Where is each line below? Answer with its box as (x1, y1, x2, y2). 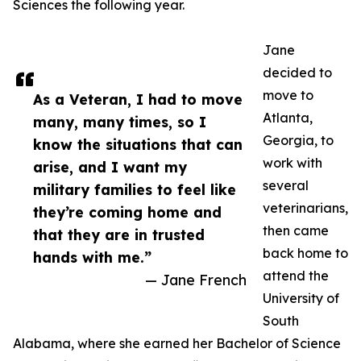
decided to (263, 64, 332, 81)
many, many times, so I (33, 113, 206, 131)
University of (263, 290, 339, 306)
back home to (263, 245, 348, 261)
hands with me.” (33, 248, 151, 266)
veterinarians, (263, 200, 348, 216)
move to (263, 87, 313, 103)
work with (263, 155, 322, 171)
